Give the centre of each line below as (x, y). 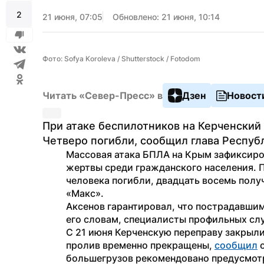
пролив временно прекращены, (140, 245)
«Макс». (85, 193)
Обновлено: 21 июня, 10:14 (166, 17)
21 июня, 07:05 (72, 17)
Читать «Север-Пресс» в (103, 95)
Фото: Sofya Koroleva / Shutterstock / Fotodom (121, 59)
